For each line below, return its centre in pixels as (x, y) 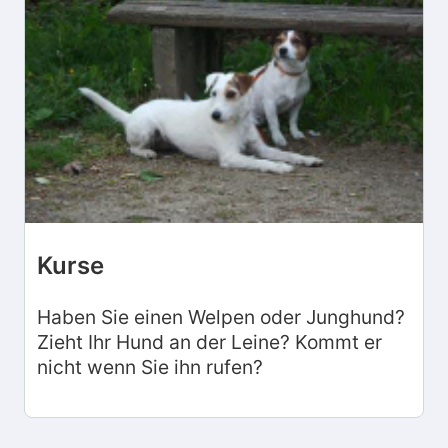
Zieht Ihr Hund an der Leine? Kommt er (209, 341)
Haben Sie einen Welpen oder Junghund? (221, 316)
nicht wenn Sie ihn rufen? (150, 366)
